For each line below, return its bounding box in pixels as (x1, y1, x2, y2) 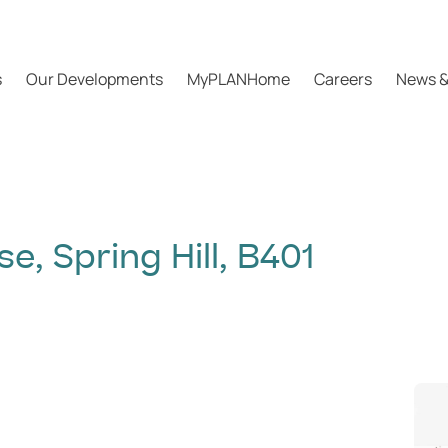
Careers (314, 67, 373, 90)
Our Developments (26, 67, 164, 90)
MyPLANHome (187, 67, 291, 90)
